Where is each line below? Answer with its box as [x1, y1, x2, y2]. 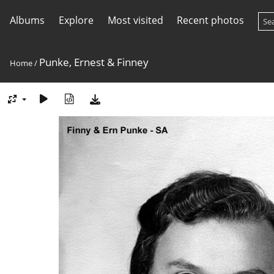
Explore [58, 13, 94, 27]
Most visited [107, 13, 163, 27]
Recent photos [177, 13, 245, 27]
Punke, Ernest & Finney [39, 55, 149, 69]
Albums [10, 13, 45, 27]
